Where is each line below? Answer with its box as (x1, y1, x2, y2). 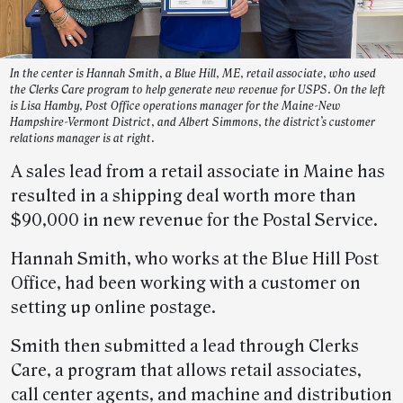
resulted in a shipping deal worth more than (11, 186, 356, 207)
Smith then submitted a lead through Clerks (11, 336, 359, 357)
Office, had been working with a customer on (11, 273, 361, 294)
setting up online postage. (11, 298, 216, 318)
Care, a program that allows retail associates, (11, 361, 362, 381)
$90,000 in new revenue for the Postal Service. (11, 210, 378, 231)
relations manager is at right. (10, 132, 155, 146)
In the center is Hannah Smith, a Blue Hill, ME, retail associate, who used (10, 67, 376, 81)
